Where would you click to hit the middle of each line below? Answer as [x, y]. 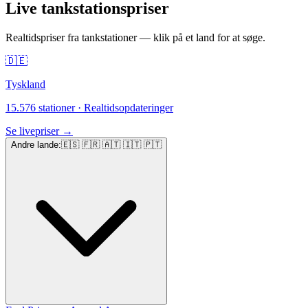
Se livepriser [32, 131]
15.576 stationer [40, 108]
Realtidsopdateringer [129, 108]
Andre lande [35, 145]
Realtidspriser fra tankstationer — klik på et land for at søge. [135, 38]
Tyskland [25, 85]
